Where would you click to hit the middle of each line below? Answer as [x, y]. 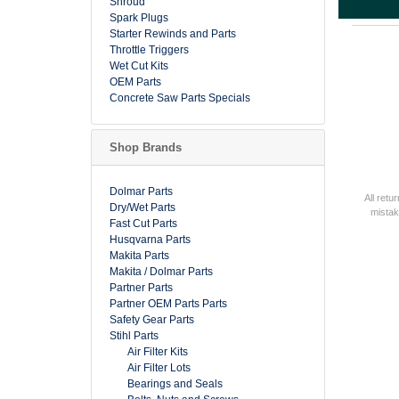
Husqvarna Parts [150, 240]
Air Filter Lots [159, 368]
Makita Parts [139, 256]
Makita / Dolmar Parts [161, 272]
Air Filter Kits [158, 352]
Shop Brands [146, 147]
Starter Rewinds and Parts [173, 34]
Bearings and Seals [175, 384]
